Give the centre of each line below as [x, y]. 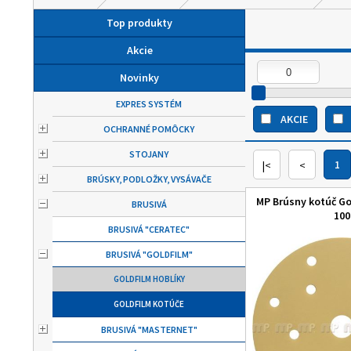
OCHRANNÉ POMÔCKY [149, 129]
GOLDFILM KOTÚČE [149, 304]
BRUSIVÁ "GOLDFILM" [149, 254]
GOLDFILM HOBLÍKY [149, 279]
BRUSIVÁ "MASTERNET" [149, 329]
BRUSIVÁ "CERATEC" [149, 229]
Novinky [139, 78]
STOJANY [149, 154]
